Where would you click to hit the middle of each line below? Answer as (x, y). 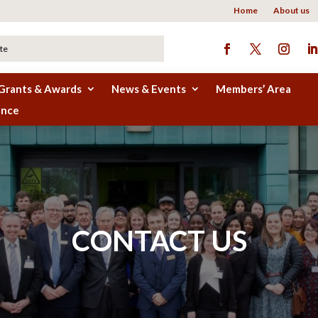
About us (291, 10)
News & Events (149, 89)
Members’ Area (254, 89)
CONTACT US (159, 240)
